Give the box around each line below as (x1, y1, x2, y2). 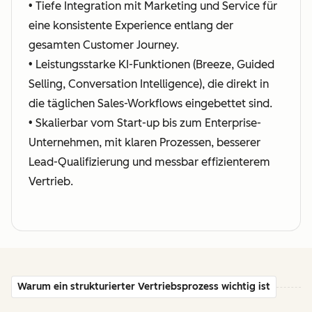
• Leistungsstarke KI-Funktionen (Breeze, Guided (29, 58, 274, 71)
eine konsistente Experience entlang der (29, 19, 233, 32)
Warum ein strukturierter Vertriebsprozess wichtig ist (17, 281, 270, 292)
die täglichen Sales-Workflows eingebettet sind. (29, 97, 272, 110)
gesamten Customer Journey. (29, 38, 179, 52)
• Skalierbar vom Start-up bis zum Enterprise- (29, 116, 261, 130)
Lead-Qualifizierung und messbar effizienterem (29, 155, 270, 169)
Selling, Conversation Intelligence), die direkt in (29, 77, 269, 91)
